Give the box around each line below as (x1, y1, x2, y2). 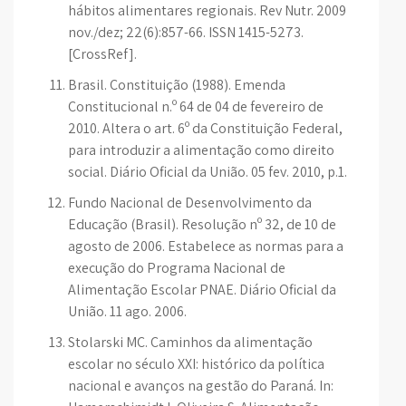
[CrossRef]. (68, 44, 137, 63)
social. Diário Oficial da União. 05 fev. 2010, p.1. (68, 162, 347, 181)
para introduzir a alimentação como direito (68, 140, 334, 159)
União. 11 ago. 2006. (68, 302, 187, 321)
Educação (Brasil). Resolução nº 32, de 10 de (68, 215, 336, 234)
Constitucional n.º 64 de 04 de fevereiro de (68, 97, 324, 116)
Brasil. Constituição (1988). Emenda (68, 75, 285, 94)
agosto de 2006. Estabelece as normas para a (68, 237, 343, 256)
